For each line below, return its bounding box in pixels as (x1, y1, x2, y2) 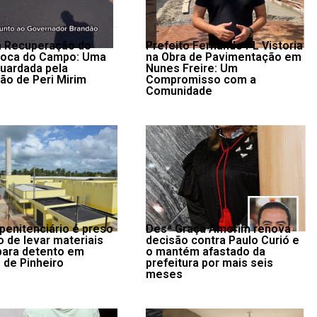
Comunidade (145, 84, 212, 98)
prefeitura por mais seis (145, 256, 273, 270)
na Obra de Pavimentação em (145, 50, 301, 64)
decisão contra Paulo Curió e (145, 234, 299, 247)
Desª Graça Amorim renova (145, 222, 291, 236)
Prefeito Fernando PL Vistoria (145, 39, 303, 52)
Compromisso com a (145, 73, 256, 86)
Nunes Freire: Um (145, 62, 238, 75)
